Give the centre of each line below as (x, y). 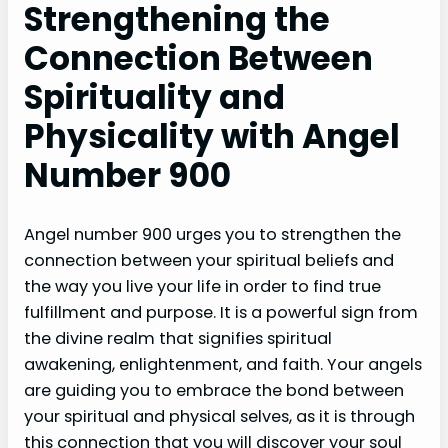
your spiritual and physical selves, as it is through (219, 416)
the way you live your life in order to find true (202, 286)
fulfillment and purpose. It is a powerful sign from (221, 312)
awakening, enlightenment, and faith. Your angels (223, 364)
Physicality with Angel (212, 136)
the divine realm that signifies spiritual (178, 338)
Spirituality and (154, 97)
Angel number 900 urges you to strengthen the (212, 234)
